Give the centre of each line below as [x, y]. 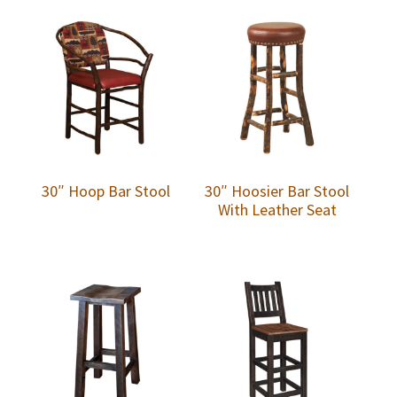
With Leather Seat [277, 209]
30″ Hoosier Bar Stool [277, 191]
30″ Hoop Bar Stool [105, 191]
